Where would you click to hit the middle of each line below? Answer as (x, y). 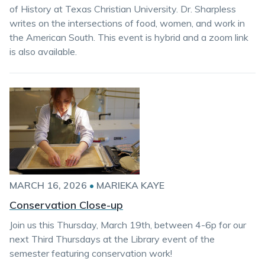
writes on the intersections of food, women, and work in (127, 23)
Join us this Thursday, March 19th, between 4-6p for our (128, 225)
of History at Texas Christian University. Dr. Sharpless (123, 9)
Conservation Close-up (66, 205)
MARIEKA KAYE (130, 185)
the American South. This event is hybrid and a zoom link (129, 37)
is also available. (43, 51)
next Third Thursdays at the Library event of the (112, 239)
